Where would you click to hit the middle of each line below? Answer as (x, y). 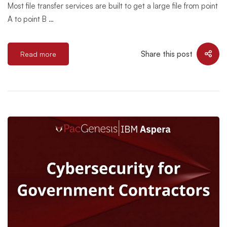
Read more (38, 54)
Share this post (167, 54)
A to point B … (31, 19)
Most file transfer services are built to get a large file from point (113, 6)
